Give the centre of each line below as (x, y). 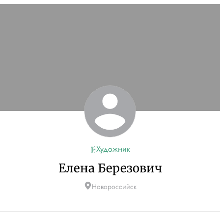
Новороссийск (114, 187)
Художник (113, 149)
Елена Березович (110, 168)
